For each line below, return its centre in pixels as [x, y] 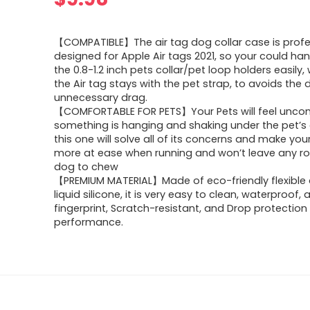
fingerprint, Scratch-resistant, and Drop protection [181, 208]
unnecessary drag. [101, 98]
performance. [89, 222]
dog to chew [86, 167]
